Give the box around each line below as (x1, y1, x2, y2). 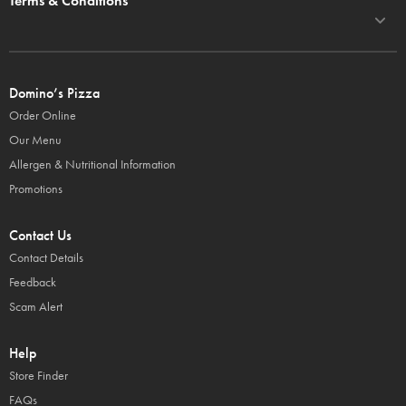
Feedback (9, 275, 56, 290)
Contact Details (9, 250, 83, 266)
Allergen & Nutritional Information (9, 157, 176, 172)
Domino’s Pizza (9, 84, 100, 101)
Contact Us (9, 227, 72, 244)
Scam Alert (9, 299, 63, 314)
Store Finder (9, 368, 68, 383)
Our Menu (9, 132, 62, 148)
